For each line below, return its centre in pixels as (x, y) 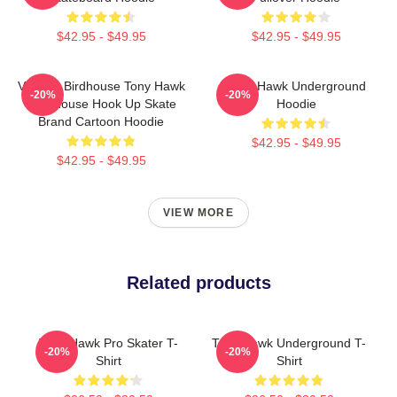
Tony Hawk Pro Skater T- (108, 343)
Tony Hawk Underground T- (289, 343)
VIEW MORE (198, 213)
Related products (198, 283)
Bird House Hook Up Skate (101, 104)
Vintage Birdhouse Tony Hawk (101, 86)
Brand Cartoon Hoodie (101, 121)
